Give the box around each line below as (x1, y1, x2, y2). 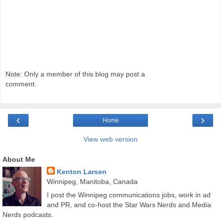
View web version (83, 135, 138, 144)
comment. (5, 79, 37, 88)
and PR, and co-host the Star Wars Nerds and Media (46, 201, 211, 209)
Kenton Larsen (56, 168, 107, 176)
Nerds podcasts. (2, 211, 53, 219)
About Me (2, 155, 35, 164)
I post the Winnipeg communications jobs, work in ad (46, 191, 211, 199)
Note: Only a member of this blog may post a (5, 70, 145, 78)
